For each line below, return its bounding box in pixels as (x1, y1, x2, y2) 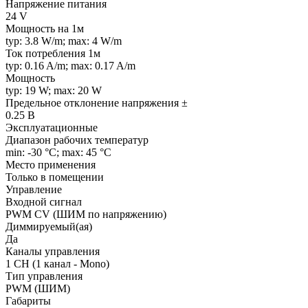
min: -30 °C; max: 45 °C (5, 146, 111, 158)
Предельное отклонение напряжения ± (5, 96, 188, 109)
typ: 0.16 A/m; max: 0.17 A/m (5, 59, 135, 71)
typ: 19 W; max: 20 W (5, 84, 102, 96)
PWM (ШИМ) (5, 282, 70, 294)
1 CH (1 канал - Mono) (5, 257, 109, 269)
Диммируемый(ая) (5, 220, 92, 232)
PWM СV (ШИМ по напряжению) (5, 208, 166, 220)
